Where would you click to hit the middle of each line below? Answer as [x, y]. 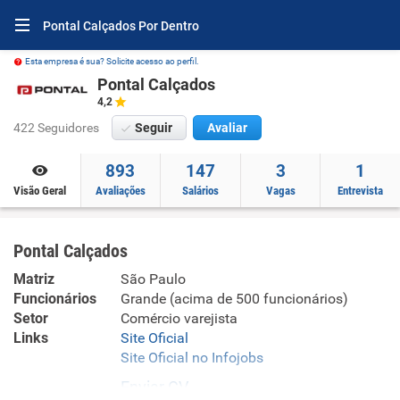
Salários [200, 191]
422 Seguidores [56, 128]
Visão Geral [40, 191]
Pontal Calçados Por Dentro [121, 26]
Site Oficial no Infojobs [192, 358]
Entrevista [361, 191]
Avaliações [120, 191]
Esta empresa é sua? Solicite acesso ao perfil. [112, 61]
